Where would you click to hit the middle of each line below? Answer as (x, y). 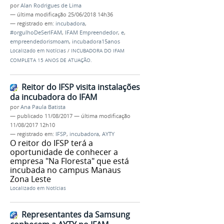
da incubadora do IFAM (53, 97)
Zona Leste (30, 179)
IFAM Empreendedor (91, 32)
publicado (30, 116)
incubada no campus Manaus (65, 170)
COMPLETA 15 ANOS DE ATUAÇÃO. (51, 60)
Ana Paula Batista (43, 107)
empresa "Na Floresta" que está (69, 161)
